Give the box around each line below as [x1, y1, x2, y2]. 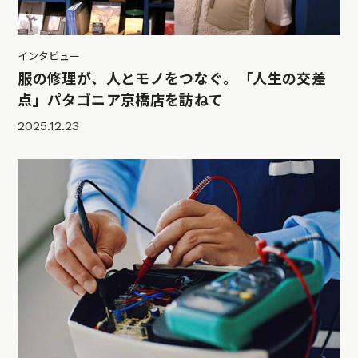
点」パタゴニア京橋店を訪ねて [18, 92, 224, 109]
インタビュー [18, 50, 81, 63]
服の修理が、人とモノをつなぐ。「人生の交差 [18, 70, 326, 88]
